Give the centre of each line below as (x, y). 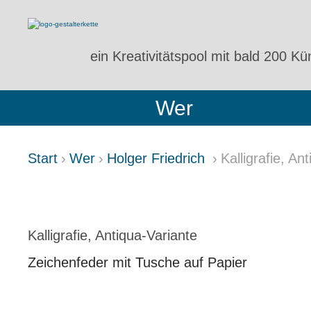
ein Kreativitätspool (151, 56)
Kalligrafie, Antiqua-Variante (112, 235)
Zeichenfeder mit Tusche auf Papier (137, 262)
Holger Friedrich (158, 158)
